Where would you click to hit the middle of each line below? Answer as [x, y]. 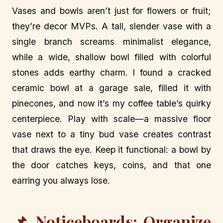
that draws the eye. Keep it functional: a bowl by [111, 150]
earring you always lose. [61, 181]
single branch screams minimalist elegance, [111, 42]
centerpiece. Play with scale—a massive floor [111, 119]
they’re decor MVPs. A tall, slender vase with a [111, 26]
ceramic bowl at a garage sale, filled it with [111, 88]
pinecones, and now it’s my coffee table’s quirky [111, 104]
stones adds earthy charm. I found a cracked [111, 73]
